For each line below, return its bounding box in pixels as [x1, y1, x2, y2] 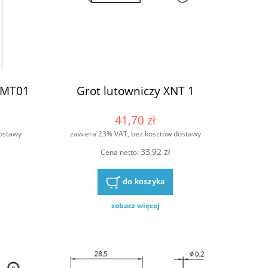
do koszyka [122, 176, 165, 186]
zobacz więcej [111, 200, 160, 211]
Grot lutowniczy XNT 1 [76, 82, 194, 99]
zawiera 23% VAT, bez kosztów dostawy [69, 129, 201, 139]
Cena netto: [100, 147, 141, 158]
